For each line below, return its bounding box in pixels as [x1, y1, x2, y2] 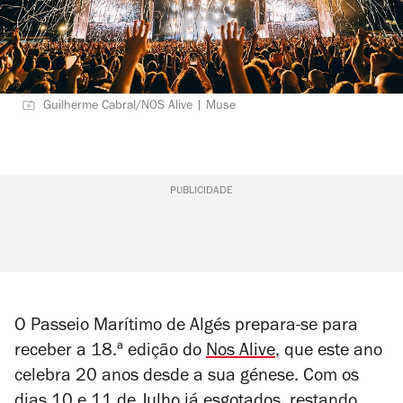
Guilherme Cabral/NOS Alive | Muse [43, 101, 236, 113]
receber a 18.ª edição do [14, 344, 206, 362]
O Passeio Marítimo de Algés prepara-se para [14, 318, 358, 336]
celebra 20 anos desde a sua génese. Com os [14, 369, 359, 387]
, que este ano [275, 344, 382, 362]
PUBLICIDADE [169, 186, 233, 197]
